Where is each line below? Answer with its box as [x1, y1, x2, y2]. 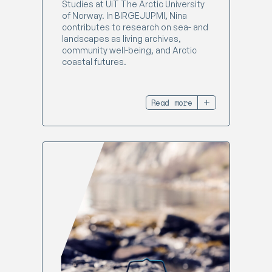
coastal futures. [62, 56, 126, 67]
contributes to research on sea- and [62, 22, 208, 32]
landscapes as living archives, [62, 33, 181, 44]
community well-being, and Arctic [62, 45, 197, 55]
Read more [151, 97, 192, 109]
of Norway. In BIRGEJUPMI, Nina [62, 10, 187, 21]
